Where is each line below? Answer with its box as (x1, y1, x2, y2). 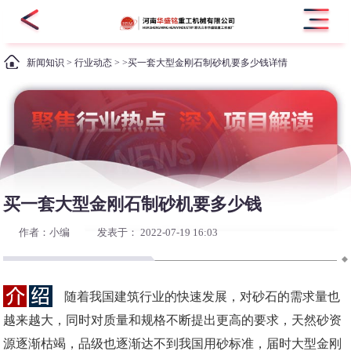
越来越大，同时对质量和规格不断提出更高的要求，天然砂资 (3, 313, 342, 327)
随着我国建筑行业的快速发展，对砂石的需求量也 (64, 290, 341, 304)
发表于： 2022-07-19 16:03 (95, 226, 219, 239)
